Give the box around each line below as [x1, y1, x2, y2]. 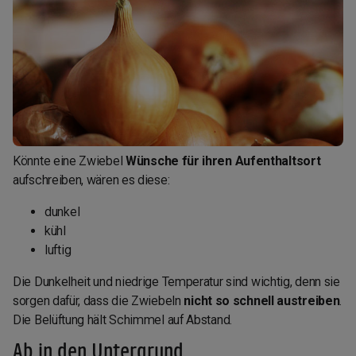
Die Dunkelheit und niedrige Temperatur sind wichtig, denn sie [13, 274, 340, 290]
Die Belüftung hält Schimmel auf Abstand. [13, 312, 232, 328]
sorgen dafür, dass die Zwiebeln [13, 293, 184, 309]
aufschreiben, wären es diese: [13, 172, 170, 188]
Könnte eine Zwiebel [13, 153, 126, 169]
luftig [44, 242, 72, 258]
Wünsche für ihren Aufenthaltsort [126, 153, 321, 169]
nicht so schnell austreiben [184, 293, 340, 309]
